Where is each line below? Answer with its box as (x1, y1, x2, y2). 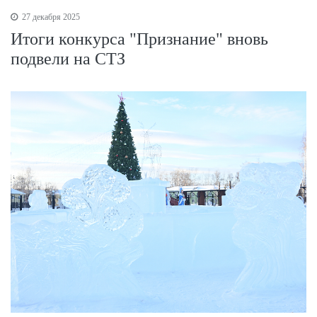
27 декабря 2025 (20, 11, 80, 22)
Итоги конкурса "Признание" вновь (11, 29, 268, 48)
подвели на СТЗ (11, 49, 125, 68)
